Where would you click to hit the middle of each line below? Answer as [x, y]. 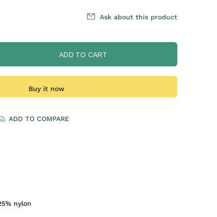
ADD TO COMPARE [39, 119]
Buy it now [46, 89]
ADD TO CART [83, 55]
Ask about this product [139, 17]
